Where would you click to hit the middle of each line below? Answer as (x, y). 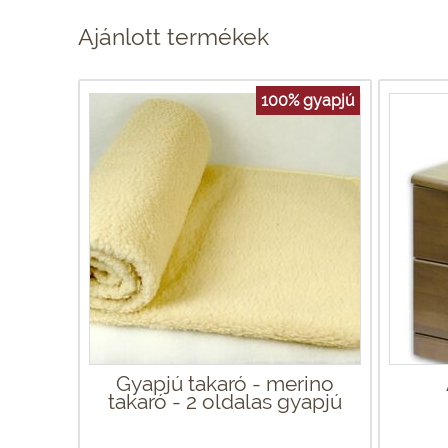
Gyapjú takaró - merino (225, 383)
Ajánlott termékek (173, 36)
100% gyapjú (308, 100)
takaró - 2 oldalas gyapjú (225, 401)
